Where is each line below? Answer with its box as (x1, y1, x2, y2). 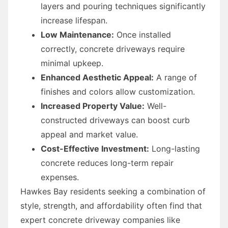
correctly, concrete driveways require (41, 43, 185, 54)
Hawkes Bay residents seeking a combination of (20, 186, 206, 196)
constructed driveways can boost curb (41, 115, 190, 125)
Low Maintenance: (41, 29, 114, 40)
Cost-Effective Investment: (41, 143, 149, 154)
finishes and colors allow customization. (41, 86, 195, 97)
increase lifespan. (41, 15, 107, 25)
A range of (154, 72, 197, 82)
